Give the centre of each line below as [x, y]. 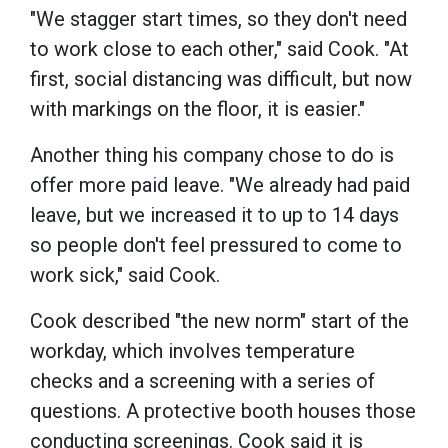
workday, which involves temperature [192, 351]
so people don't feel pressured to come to [216, 245]
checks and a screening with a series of [202, 381]
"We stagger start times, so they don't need [218, 19]
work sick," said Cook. [125, 275]
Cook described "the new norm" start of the [219, 321]
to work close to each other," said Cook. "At [219, 49]
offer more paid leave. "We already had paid [220, 185]
